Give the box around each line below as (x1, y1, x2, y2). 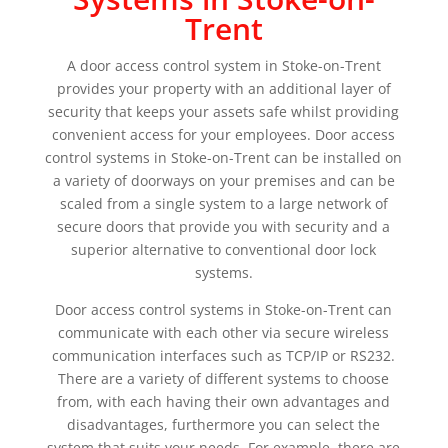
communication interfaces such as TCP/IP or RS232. (52, 346, 396, 365)
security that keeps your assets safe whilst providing (48, 102, 400, 121)
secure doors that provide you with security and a (57, 217, 391, 236)
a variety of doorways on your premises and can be (52, 171, 395, 190)
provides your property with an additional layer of (56, 79, 391, 98)
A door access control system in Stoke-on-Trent (66, 56, 381, 75)
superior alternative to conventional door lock (71, 240, 377, 259)
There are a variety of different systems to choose (58, 369, 390, 388)
